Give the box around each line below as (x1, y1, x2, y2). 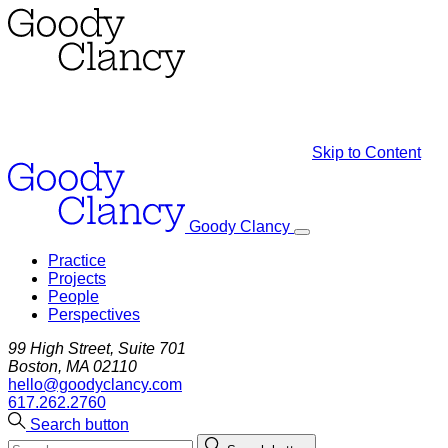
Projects (48, 270, 106, 287)
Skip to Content (312, 144, 421, 161)
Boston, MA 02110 (8, 358, 137, 375)
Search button (30, 416, 129, 433)
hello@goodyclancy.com (8, 376, 182, 393)
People (48, 288, 99, 305)
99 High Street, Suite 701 (8, 340, 186, 357)
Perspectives (48, 306, 140, 323)
